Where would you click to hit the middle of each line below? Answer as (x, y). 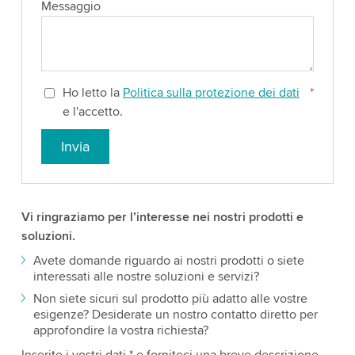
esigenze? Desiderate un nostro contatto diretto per (175, 315)
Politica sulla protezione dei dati (212, 93)
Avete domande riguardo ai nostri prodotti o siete (168, 261)
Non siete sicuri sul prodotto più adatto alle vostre (170, 299)
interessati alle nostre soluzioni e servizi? (146, 277)
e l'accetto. (93, 112)
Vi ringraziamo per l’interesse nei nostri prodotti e (162, 217)
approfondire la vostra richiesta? (120, 330)
